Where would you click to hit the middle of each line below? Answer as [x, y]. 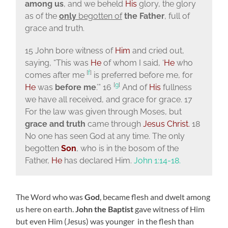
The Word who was [50, 197]
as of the [42, 16]
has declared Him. [98, 160]
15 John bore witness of [70, 50]
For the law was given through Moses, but [103, 111]
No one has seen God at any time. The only [105, 136]
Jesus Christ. [166, 124]
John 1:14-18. [157, 160]
